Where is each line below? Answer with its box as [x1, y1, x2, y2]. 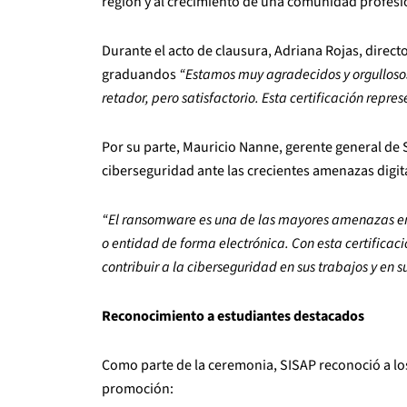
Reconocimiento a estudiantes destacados [102, 305, 364, 326]
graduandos [102, 64, 179, 84]
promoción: [102, 378, 174, 399]
